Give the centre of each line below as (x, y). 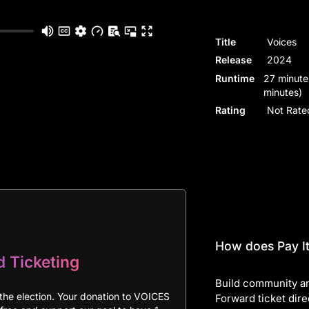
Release (233, 60)
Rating (230, 110)
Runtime (235, 78)
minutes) (283, 92)
